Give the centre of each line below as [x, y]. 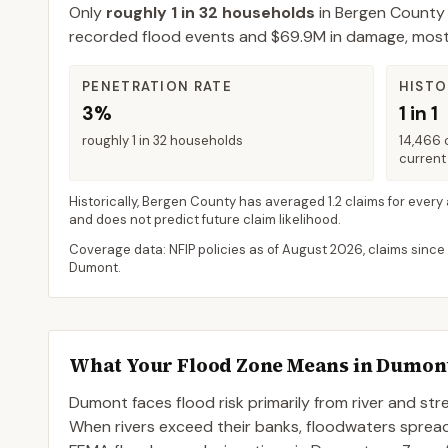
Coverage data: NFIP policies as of [175, 249]
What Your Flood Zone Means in [223, 365]
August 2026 [322, 249]
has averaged [282, 201]
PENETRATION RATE [157, 86]
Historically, [105, 201]
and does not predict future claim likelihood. [205, 219]
